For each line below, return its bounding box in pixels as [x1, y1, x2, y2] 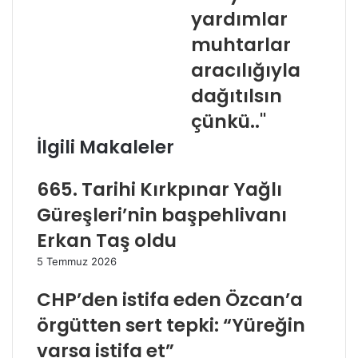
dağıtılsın [191, 83, 282, 109]
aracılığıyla [191, 58, 300, 83]
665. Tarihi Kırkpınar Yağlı [37, 177, 282, 202]
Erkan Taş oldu [37, 228, 177, 253]
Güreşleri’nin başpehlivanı [37, 202, 287, 228]
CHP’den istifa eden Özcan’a [37, 287, 303, 312]
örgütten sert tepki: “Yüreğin [37, 312, 305, 338]
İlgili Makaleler [37, 134, 174, 160]
